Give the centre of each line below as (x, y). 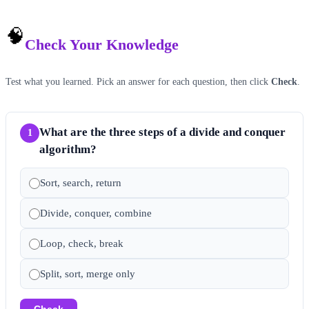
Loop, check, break (82, 243)
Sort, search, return (81, 182)
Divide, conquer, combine (96, 213)
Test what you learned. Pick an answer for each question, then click (138, 81)
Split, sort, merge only (88, 273)
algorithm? (68, 149)
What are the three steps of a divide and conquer (162, 132)
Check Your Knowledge (102, 44)
